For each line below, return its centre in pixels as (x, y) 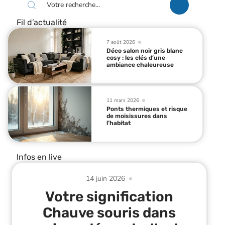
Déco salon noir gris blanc (145, 50)
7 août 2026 (121, 42)
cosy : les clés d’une (136, 58)
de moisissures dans (137, 116)
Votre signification (109, 196)
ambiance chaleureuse (140, 65)
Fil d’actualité (41, 22)
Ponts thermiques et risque (147, 109)
